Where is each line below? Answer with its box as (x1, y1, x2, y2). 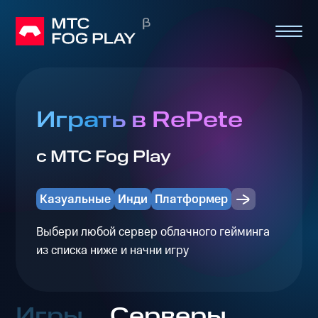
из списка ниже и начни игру (35, 241, 189, 259)
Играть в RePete (35, 104, 243, 137)
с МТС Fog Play (35, 146, 171, 169)
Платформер (155, 190, 229, 208)
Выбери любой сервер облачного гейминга (35, 223, 270, 241)
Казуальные (39, 190, 111, 208)
